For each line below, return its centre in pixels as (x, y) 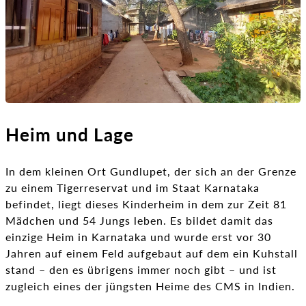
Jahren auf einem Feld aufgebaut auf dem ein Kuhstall (152, 253)
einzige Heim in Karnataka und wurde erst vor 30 (138, 237)
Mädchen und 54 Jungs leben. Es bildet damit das (139, 221)
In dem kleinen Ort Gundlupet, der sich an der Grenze (151, 171)
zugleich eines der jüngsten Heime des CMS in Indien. (150, 286)
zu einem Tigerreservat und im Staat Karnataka (133, 188)
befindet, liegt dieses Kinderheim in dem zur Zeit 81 (146, 204)
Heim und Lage (70, 135)
